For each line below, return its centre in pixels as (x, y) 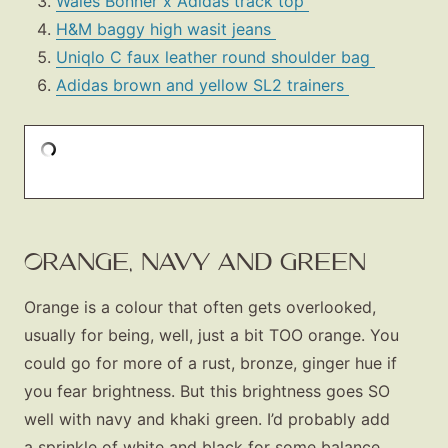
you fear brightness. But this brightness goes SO (207, 391)
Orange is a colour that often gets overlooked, (200, 307)
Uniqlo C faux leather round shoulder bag (215, 57)
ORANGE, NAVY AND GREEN (195, 262)
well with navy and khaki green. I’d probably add (207, 419)
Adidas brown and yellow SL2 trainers (202, 85)
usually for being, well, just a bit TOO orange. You (211, 335)
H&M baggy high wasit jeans (166, 29)
